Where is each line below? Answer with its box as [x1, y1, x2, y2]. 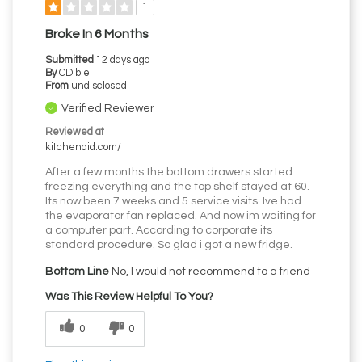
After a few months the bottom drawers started [45, 166, 293, 179]
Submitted [45, 55, 96, 66]
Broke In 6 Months [45, 27, 149, 41]
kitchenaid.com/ [45, 142, 121, 154]
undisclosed [71, 81, 127, 92]
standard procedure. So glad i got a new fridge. [45, 239, 293, 251]
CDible [59, 68, 90, 79]
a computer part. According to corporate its [45, 225, 272, 237]
